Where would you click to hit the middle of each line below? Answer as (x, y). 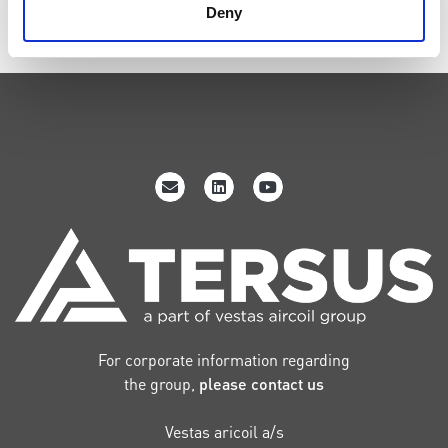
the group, (161, 384)
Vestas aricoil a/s (224, 432)
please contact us (261, 384)
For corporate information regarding (224, 360)
